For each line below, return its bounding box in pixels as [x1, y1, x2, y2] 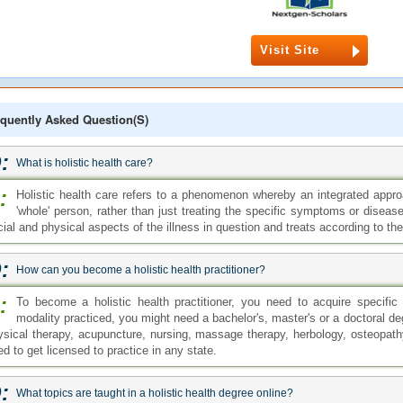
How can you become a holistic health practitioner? [16, 264, 265, 276]
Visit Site [259, 43, 319, 57]
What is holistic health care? [16, 157, 153, 169]
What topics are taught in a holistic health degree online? [16, 387, 293, 399]
